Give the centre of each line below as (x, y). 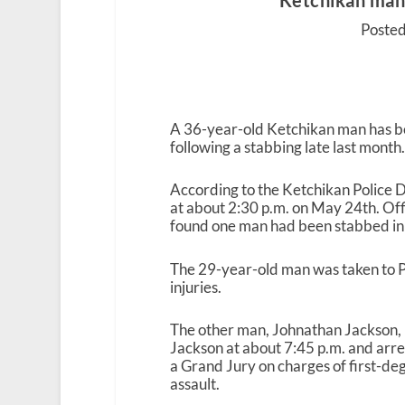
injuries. (195, 287)
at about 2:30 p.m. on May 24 (266, 208)
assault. (194, 383)
